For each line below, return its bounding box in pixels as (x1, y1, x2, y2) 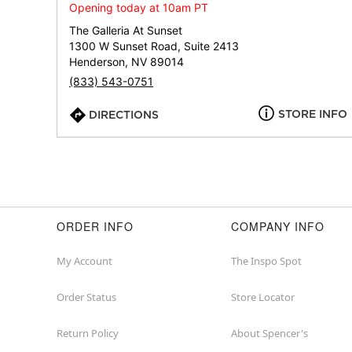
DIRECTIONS (89, 108, 159, 122)
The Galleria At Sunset (69, 24, 182, 38)
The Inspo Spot (231, 254, 302, 269)
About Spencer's (231, 326, 308, 341)
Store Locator (231, 290, 295, 305)
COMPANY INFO (231, 218, 324, 235)
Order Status (57, 290, 116, 305)
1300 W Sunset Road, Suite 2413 (69, 39, 239, 53)
